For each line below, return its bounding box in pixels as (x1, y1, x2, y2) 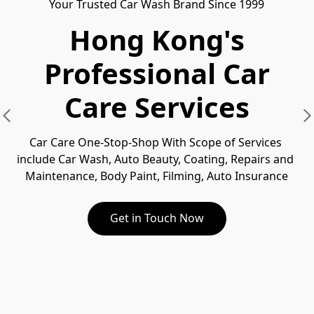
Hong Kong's (69, 20, 245, 59)
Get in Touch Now (109, 210, 204, 226)
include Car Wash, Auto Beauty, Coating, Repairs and (17, 151, 294, 168)
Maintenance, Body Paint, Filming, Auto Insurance (25, 168, 289, 184)
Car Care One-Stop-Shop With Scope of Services (29, 135, 282, 151)
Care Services (64, 87, 250, 126)
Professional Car (43, 53, 270, 93)
